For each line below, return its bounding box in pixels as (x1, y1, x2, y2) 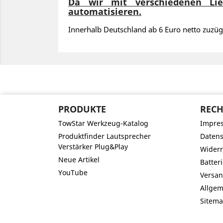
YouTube (58, 168, 88, 177)
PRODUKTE (58, 103, 106, 115)
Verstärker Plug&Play (58, 142, 128, 151)
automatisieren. (68, 5, 141, 17)
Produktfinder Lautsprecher (58, 131, 151, 141)
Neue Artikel (58, 155, 100, 164)
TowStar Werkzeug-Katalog (58, 118, 148, 128)
